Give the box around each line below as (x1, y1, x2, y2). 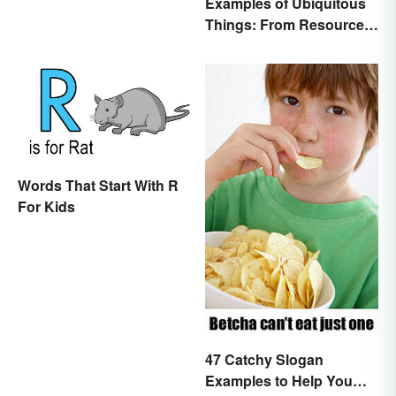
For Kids (18, 196, 75, 217)
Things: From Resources (205, 14, 372, 35)
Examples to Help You (205, 369, 353, 391)
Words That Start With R (18, 175, 179, 196)
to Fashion (205, 35, 277, 57)
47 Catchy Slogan (205, 348, 324, 369)
